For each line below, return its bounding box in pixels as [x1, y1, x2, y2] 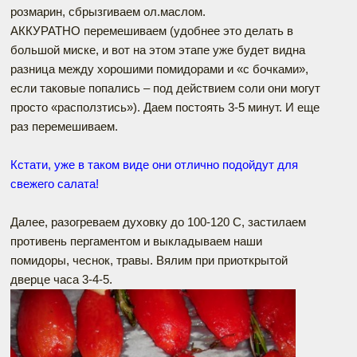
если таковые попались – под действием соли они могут [10, 80, 320, 95]
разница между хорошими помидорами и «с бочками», [10, 61, 308, 76]
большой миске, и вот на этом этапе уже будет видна [10, 42, 305, 57]
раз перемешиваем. [10, 119, 118, 133]
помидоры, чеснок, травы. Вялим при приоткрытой [10, 253, 288, 267]
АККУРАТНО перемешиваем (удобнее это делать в [10, 23, 293, 37]
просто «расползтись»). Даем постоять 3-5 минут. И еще [10, 100, 320, 114]
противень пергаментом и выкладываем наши [10, 233, 262, 248]
